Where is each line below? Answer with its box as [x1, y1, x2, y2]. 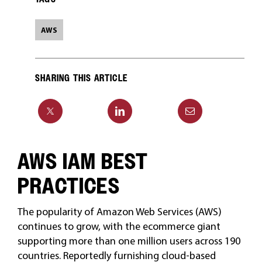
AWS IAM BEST [17, 148, 148, 175]
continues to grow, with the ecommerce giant [17, 219, 220, 233]
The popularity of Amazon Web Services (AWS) [17, 205, 222, 218]
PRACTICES [17, 173, 120, 199]
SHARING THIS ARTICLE [35, 73, 127, 84]
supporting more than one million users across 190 [17, 234, 240, 247]
